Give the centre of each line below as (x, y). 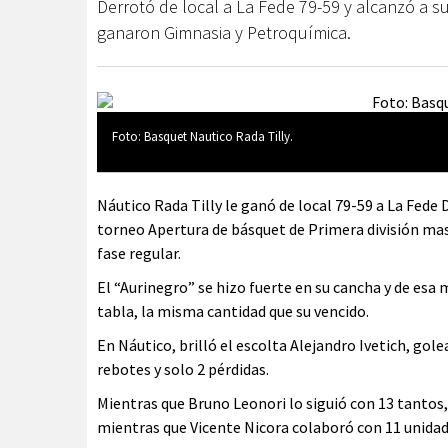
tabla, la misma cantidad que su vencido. (233, 311)
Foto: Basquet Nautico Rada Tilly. (202, 136)
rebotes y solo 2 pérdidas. (183, 369)
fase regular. (139, 253)
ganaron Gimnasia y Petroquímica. (224, 32)
